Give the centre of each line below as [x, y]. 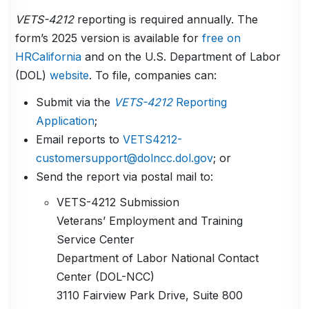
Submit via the [75, 102]
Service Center [96, 239]
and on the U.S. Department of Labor [181, 56]
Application [66, 120]
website [70, 75]
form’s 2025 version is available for [109, 38]
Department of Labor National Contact [158, 258]
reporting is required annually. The [166, 19]
